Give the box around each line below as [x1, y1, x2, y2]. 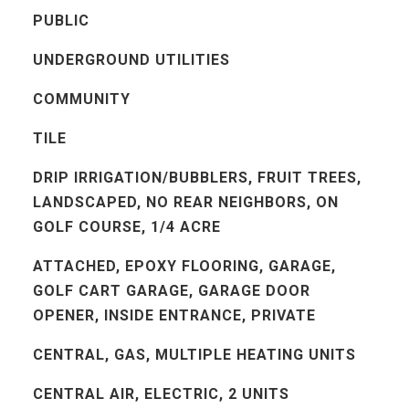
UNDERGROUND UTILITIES [32, 51, 230, 68]
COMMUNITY [32, 90, 131, 108]
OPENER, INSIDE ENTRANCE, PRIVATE [32, 307, 316, 324]
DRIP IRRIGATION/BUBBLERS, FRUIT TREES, [32, 169, 362, 186]
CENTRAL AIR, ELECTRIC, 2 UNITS [32, 385, 289, 403]
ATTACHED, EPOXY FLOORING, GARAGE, [32, 257, 336, 275]
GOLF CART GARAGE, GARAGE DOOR [32, 282, 310, 299]
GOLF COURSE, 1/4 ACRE [32, 218, 221, 236]
